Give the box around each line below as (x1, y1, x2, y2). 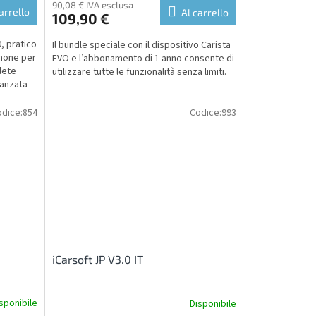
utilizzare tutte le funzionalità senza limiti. (51, 64, 226, 79)
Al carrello (181, 6, 229, 18)
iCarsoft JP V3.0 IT (51, 253, 143, 267)
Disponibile (189, 296, 236, 311)
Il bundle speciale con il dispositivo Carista (51, 37, 231, 52)
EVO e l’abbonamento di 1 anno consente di (51, 51, 234, 66)
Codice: (189, 105, 221, 120)
